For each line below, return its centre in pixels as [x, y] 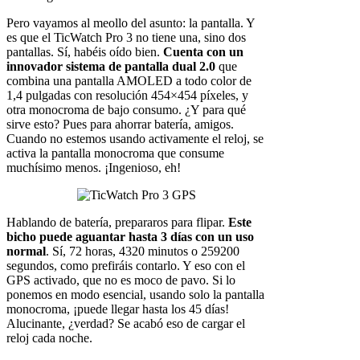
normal [26, 251]
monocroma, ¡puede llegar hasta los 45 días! [118, 309]
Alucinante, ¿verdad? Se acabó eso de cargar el [126, 323]
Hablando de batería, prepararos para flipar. [117, 222]
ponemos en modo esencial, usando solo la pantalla [135, 294]
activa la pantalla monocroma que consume [115, 153]
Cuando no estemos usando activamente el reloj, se [135, 138]
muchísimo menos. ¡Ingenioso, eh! [94, 167]
